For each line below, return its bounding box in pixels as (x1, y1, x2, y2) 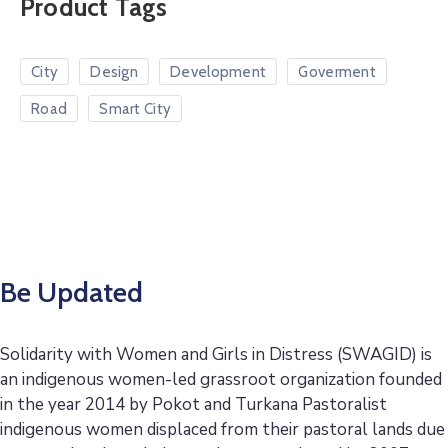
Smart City (99, 99, 172, 118)
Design (90, 62, 139, 81)
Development (170, 62, 267, 81)
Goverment (298, 62, 377, 81)
